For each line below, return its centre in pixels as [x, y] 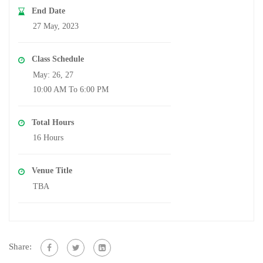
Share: [20, 247]
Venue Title [52, 171]
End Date [48, 11]
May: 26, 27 [53, 75]
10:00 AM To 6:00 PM [71, 89]
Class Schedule [58, 59]
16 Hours [48, 138]
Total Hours [53, 122]
